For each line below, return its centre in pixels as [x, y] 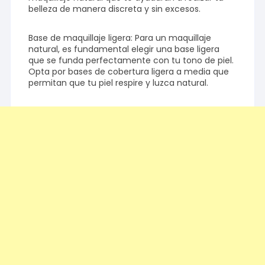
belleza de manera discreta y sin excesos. [115, 9]
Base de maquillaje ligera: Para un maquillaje [120, 38]
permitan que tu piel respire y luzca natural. [119, 83]
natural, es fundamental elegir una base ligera [124, 49]
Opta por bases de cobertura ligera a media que [129, 72]
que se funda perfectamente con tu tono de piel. [131, 61]
